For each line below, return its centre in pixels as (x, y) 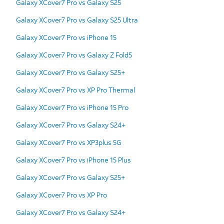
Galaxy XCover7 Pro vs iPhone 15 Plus (73, 159)
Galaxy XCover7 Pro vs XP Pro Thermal (75, 89)
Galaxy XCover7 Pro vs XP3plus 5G (69, 142)
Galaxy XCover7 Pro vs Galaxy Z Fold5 (74, 54)
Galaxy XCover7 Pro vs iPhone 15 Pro (72, 107)
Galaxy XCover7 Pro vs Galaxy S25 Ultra (77, 19)
